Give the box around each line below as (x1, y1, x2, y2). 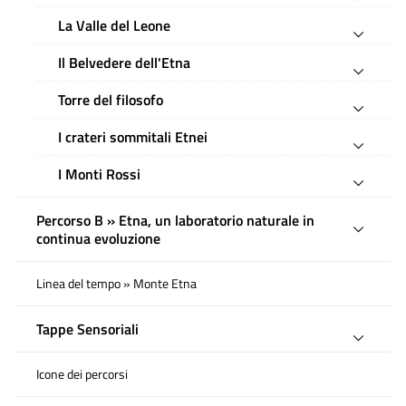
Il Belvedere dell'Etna (58, 51, 190, 73)
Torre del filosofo (58, 88, 163, 111)
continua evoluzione (36, 227, 160, 249)
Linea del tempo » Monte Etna (36, 273, 197, 294)
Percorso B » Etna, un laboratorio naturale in (36, 208, 314, 231)
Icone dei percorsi (36, 363, 128, 384)
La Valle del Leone (58, 14, 170, 36)
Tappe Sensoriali (36, 317, 139, 340)
